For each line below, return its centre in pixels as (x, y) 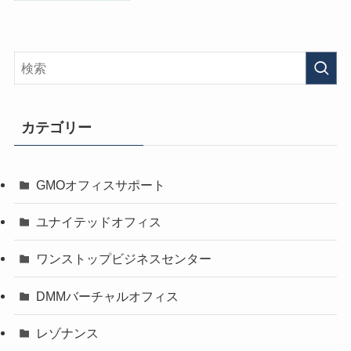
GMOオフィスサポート (101, 185)
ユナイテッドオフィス (99, 222)
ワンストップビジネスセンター (124, 259)
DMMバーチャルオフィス (108, 296)
